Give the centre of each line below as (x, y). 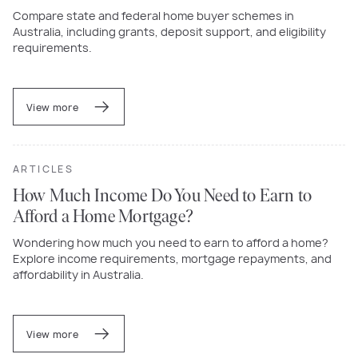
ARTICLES (44, 169)
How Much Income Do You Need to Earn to (163, 197)
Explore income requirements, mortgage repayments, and (172, 258)
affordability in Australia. (78, 274)
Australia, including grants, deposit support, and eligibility (169, 31)
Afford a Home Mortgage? (103, 217)
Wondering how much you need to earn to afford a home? (171, 242)
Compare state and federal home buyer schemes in (153, 15)
